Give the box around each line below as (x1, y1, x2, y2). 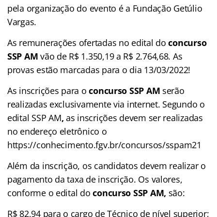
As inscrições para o (7, 84, 89, 96)
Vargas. (7, 15, 37, 28)
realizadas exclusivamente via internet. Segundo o (7, 98, 205, 110)
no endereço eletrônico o (7, 125, 107, 137)
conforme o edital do (7, 186, 91, 199)
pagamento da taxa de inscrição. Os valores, (7, 173, 183, 185)
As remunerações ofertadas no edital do (7, 36, 169, 48)
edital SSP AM (7, 111, 62, 124)
